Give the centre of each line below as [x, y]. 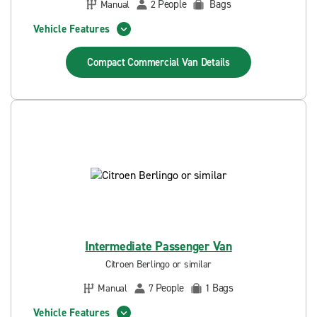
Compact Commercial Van [144, 62]
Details [215, 62]
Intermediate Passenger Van [158, 246]
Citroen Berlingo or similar [158, 264]
